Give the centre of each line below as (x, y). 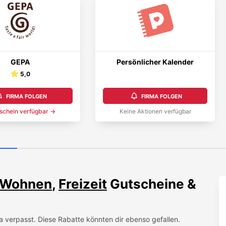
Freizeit (83, 184)
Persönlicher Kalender (155, 62)
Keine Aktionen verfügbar (155, 111)
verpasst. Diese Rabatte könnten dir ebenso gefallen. (92, 219)
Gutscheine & (152, 184)
